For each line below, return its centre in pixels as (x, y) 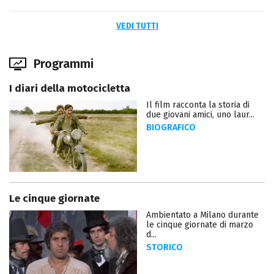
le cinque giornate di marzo (200, 225)
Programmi (64, 64)
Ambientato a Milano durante (202, 215)
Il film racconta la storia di (198, 105)
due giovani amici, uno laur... (200, 115)
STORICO (165, 248)
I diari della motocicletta (70, 89)
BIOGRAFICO (171, 128)
